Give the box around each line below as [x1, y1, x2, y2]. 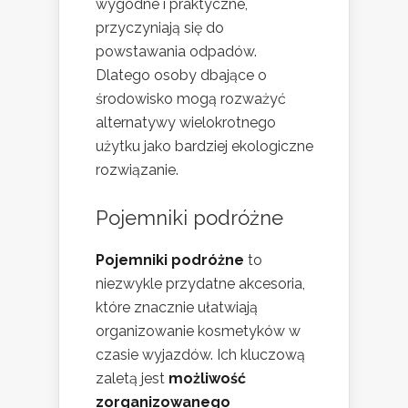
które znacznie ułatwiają [96, 299, 258, 317]
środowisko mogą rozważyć [96, 90, 286, 108]
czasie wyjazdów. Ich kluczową [96, 346, 305, 364]
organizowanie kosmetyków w [96, 322, 301, 341]
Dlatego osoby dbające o [96, 66, 267, 85]
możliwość [168, 370, 246, 388]
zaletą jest [96, 370, 168, 388]
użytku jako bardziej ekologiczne [96, 138, 313, 156]
